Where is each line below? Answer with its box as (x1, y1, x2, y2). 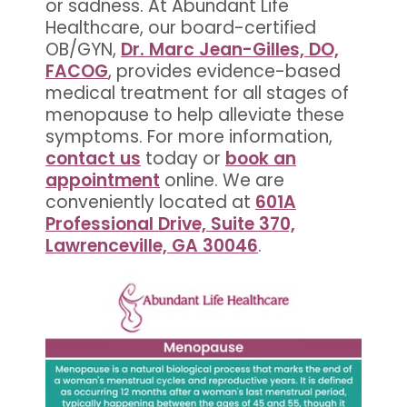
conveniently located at (45, 189, 255, 214)
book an (225, 145, 296, 171)
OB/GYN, (45, 36, 121, 62)
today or (141, 145, 225, 171)
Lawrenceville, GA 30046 (45, 233, 258, 258)
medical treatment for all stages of (45, 80, 349, 105)
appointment (45, 167, 160, 193)
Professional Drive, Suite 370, (45, 211, 295, 236)
